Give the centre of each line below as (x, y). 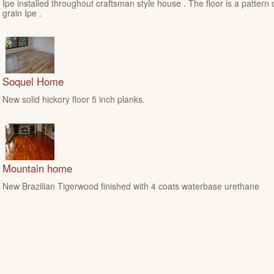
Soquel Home (33, 82)
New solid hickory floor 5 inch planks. (74, 99)
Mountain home (37, 168)
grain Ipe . (22, 13)
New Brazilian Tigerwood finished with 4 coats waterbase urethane (131, 186)
